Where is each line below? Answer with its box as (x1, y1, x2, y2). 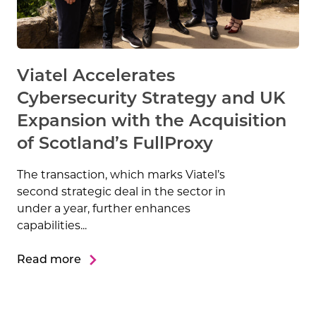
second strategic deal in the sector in (17, 187, 226, 199)
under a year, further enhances (17, 204, 190, 216)
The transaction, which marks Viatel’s (17, 170, 225, 182)
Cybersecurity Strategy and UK (17, 91, 286, 109)
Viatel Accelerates (17, 68, 175, 86)
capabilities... (17, 221, 87, 233)
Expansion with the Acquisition (17, 114, 286, 131)
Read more (17, 255, 81, 267)
